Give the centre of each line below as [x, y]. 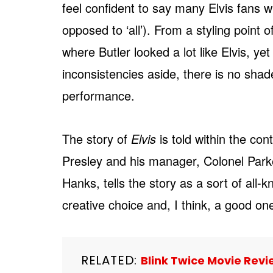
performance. [98, 95]
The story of [97, 139]
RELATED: [111, 260]
